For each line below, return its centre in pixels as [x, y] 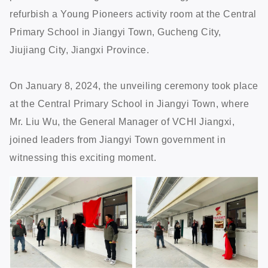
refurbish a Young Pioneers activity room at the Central [133, 14]
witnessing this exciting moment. [83, 157]
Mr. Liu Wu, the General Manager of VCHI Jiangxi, [122, 121]
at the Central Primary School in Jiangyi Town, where [129, 103]
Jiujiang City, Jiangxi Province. [79, 50]
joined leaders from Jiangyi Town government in [118, 139]
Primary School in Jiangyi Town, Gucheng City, [115, 32]
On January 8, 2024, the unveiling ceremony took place [134, 86]
